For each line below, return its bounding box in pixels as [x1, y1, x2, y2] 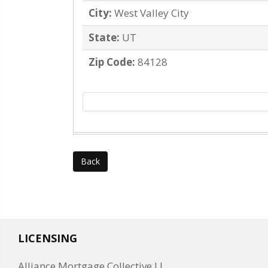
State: [89, 31, 120, 44]
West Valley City [114, 6, 189, 20]
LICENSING [18, 231, 77, 245]
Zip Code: [89, 55, 135, 69]
